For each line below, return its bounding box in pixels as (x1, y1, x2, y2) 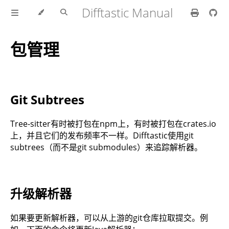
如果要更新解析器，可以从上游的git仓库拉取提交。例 (10, 212, 208, 224)
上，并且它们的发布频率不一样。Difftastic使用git (10, 130, 194, 142)
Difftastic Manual (82, 4, 173, 21)
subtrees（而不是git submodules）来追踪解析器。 (10, 142, 202, 153)
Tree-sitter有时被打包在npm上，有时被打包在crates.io (10, 118, 216, 130)
